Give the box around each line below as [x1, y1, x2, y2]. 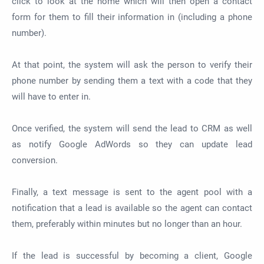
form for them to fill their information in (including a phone [12, 12, 252, 23]
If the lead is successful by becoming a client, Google [12, 250, 252, 262]
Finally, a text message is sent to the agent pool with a [12, 187, 252, 198]
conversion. [12, 155, 60, 166]
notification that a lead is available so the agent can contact [12, 203, 252, 214]
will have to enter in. [12, 91, 93, 103]
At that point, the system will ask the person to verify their [12, 60, 252, 71]
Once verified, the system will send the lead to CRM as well [12, 123, 252, 134]
